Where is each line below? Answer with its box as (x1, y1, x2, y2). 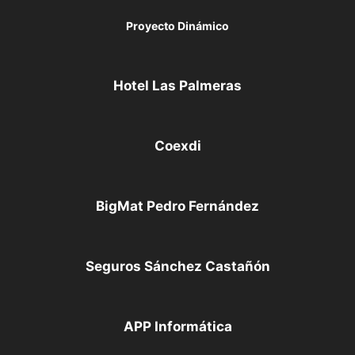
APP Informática (123, 319, 232, 335)
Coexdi (154, 138, 201, 155)
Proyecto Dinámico (126, 19, 229, 33)
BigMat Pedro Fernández (96, 198, 259, 215)
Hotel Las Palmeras (113, 78, 242, 94)
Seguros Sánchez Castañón (85, 258, 270, 275)
